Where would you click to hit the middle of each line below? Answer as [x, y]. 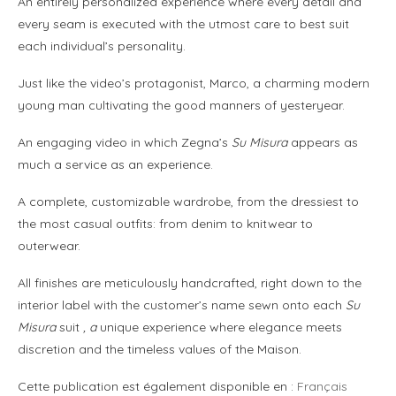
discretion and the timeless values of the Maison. [160, 350]
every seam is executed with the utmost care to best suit [183, 24]
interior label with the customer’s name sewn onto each [182, 305]
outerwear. [49, 246]
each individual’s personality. [102, 46]
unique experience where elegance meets [221, 327]
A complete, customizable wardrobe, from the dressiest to [188, 202]
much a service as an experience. [115, 165]
